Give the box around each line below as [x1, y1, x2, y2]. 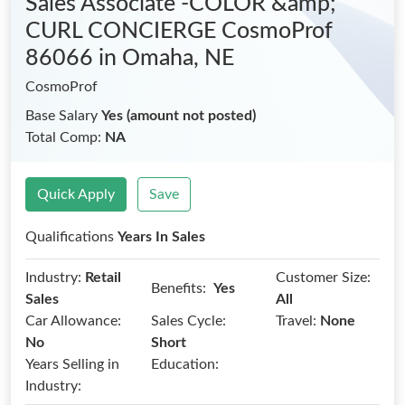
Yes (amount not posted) [101, 108, 256, 123]
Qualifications [25, 230, 118, 244]
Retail [85, 270, 121, 285]
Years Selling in [25, 357, 119, 372]
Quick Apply [37, 187, 115, 202]
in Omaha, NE [99, 47, 234, 70]
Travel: [276, 314, 317, 328]
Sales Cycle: [150, 314, 226, 328]
